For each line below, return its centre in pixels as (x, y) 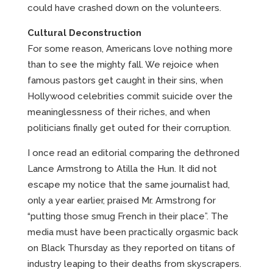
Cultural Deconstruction (84, 33)
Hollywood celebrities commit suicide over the (130, 96)
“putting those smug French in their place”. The (128, 216)
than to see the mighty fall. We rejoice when (123, 64)
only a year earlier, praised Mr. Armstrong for (122, 200)
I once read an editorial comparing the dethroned (133, 153)
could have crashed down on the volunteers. (124, 8)
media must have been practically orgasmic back (133, 232)
